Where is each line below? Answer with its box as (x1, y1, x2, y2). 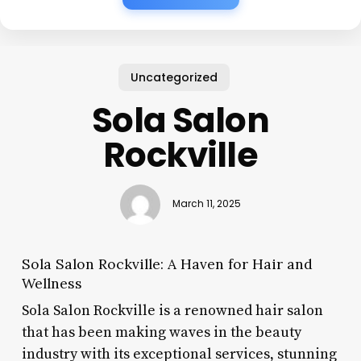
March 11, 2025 (172, 197, 241, 211)
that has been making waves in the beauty (21, 322, 301, 342)
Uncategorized (131, 68, 218, 85)
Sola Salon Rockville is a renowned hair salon (21, 301, 323, 320)
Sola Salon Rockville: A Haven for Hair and (21, 254, 313, 273)
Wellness (21, 273, 82, 293)
